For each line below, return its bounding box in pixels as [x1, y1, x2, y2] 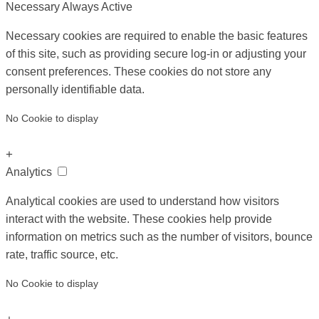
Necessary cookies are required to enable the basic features [6, 30, 308, 43]
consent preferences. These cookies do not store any [6, 66, 271, 78]
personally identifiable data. [6, 83, 145, 96]
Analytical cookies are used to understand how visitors [6, 195, 279, 208]
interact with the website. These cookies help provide [6, 213, 272, 226]
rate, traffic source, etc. [6, 249, 118, 261]
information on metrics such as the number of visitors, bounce [6, 231, 313, 244]
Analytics [6, 166, 55, 179]
